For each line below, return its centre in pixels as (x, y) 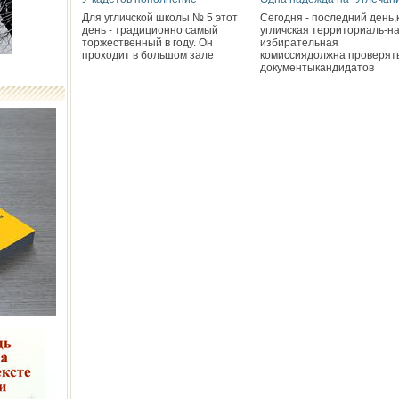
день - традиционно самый (150, 30)
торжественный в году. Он (147, 43)
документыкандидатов (317, 68)
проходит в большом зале (147, 55)
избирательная (299, 43)
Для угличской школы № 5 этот (159, 18)
